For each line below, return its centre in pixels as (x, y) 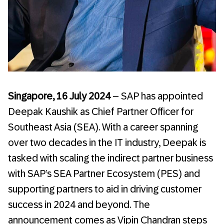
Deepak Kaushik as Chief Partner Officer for (101, 111)
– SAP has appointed (157, 96)
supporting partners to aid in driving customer (105, 189)
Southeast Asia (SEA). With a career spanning (103, 127)
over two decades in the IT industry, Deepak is (107, 142)
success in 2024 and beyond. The (79, 204)
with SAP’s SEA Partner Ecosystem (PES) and (104, 173)
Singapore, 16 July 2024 (59, 96)
